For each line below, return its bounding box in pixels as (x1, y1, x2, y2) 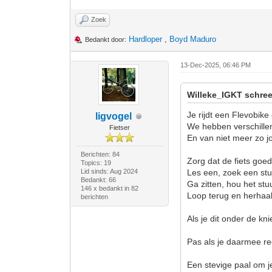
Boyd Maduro (169, 35, 217, 44)
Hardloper (129, 35, 163, 44)
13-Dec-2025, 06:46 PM (180, 61, 251, 69)
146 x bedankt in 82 (80, 185, 138, 192)
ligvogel (95, 111, 132, 121)
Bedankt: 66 (80, 176, 116, 183)
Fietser (109, 124, 131, 131)
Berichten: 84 (80, 151, 120, 158)
